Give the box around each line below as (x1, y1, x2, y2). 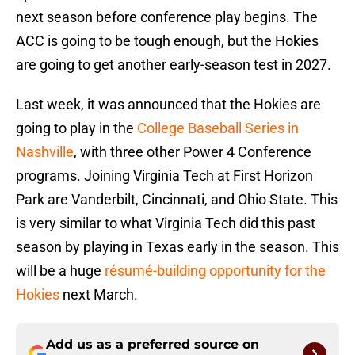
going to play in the (16, 120, 134, 137)
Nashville (16, 143, 74, 161)
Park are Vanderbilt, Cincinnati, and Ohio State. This (16, 191, 338, 208)
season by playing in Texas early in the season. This (16, 239, 339, 256)
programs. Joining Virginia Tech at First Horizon (16, 167, 313, 185)
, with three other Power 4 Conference (74, 143, 311, 161)
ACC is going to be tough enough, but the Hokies (16, 32, 319, 50)
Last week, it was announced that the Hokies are (16, 96, 321, 113)
